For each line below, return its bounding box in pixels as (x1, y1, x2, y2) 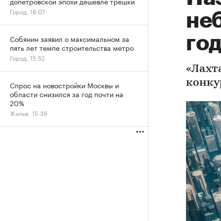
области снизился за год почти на (10, 88, 123, 99)
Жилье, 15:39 (10, 108, 47, 117)
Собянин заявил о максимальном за (10, 33, 129, 44)
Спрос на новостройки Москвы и (10, 79, 119, 90)
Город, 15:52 (10, 53, 45, 62)
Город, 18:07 (10, 6, 45, 16)
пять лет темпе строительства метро (10, 42, 134, 53)
